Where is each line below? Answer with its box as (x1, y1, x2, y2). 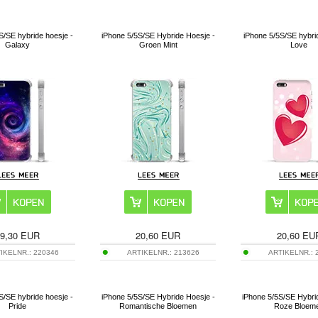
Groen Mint (138, 40, 177, 49)
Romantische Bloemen (119, 301, 197, 310)
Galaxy (5, 40, 31, 49)
